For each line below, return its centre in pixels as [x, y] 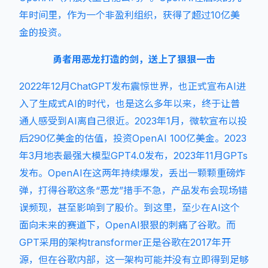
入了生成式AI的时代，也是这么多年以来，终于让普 [130, 103]
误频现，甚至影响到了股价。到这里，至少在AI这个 [130, 208]
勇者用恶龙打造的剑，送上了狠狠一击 [134, 59]
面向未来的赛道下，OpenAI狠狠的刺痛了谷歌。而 [127, 225]
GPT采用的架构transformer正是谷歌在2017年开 [125, 242]
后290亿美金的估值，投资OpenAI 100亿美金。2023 [133, 138]
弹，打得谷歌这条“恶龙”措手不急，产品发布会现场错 [133, 190]
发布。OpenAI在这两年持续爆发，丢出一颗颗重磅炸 [132, 173]
